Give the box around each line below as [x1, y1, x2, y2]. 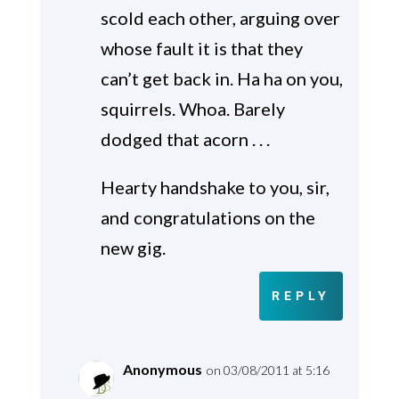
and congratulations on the [100, 207, 315, 229]
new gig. [100, 237, 166, 259]
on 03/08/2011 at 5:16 [206, 362, 330, 379]
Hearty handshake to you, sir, [100, 176, 330, 199]
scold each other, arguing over [100, 7, 340, 29]
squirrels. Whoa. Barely [100, 98, 285, 120]
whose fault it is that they [100, 37, 303, 60]
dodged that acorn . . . [100, 128, 270, 151]
